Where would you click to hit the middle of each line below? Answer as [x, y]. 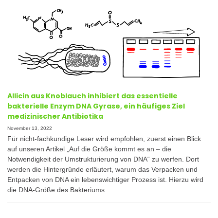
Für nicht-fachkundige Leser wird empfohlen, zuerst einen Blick [104, 139]
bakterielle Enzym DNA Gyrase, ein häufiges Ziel [96, 106]
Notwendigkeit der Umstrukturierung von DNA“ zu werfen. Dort [103, 159]
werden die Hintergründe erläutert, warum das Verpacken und [102, 170]
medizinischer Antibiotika [55, 116]
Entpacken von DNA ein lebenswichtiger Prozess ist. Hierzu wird [105, 180]
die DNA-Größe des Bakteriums [56, 190]
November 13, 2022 [30, 128]
